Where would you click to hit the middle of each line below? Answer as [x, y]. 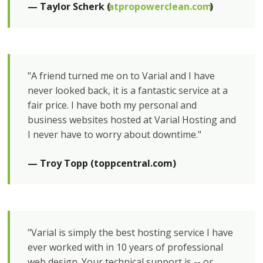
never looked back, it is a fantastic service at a [128, 90]
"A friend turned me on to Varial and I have [122, 76]
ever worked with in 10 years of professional [126, 247]
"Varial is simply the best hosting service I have [131, 232]
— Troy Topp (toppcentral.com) [102, 163]
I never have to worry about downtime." [115, 134]
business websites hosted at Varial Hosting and [132, 120]
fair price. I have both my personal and [112, 105]
